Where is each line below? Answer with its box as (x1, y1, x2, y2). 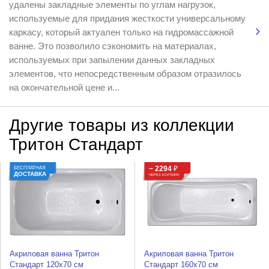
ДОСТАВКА (14, 171, 46, 177)
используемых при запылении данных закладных (8, 55, 215, 65)
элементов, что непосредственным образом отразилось (8, 68, 241, 79)
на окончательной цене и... (8, 82, 119, 93)
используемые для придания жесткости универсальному (8, 13, 246, 24)
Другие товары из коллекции (8, 116, 234, 134)
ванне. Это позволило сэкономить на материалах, (8, 41, 216, 52)
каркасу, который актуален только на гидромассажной (8, 27, 234, 38)
